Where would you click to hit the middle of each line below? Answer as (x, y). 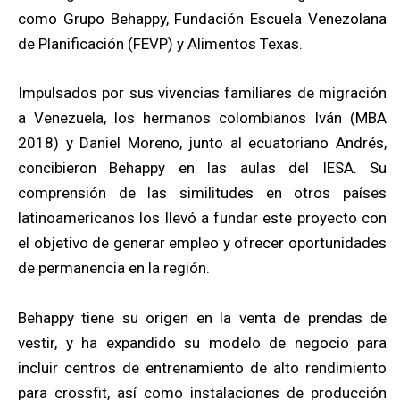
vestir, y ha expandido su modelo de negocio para (202, 342)
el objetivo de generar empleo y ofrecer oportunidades (202, 243)
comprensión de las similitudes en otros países (202, 193)
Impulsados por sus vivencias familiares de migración (202, 93)
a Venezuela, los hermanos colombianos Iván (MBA (202, 118)
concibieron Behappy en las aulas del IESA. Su (202, 168)
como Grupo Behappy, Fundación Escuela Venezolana (202, 19)
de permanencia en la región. (116, 268)
